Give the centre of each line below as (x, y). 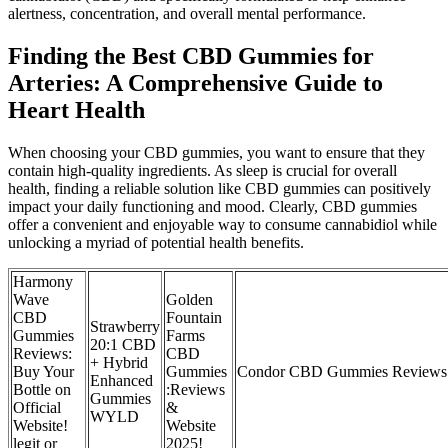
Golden (189, 299)
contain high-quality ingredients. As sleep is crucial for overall (202, 170)
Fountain (194, 317)
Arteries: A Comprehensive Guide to (195, 82)
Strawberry (125, 326)
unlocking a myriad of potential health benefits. (156, 242)
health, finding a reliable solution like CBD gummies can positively (219, 188)
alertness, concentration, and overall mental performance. (187, 13)
